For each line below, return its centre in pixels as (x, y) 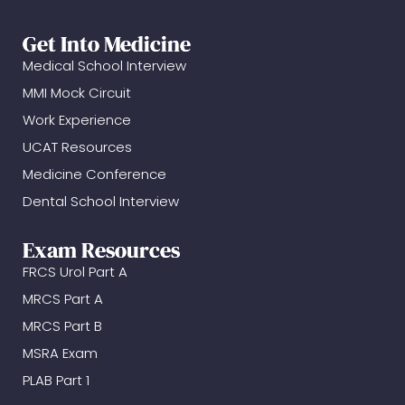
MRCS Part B (62, 326)
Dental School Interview (101, 202)
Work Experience (77, 120)
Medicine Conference (94, 174)
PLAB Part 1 (56, 381)
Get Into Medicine (107, 44)
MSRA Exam (60, 353)
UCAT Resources (77, 147)
